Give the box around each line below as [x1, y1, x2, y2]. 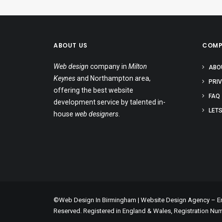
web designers [75, 110, 118, 118]
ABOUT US [54, 41, 88, 50]
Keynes [54, 74, 75, 82]
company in [89, 62, 128, 70]
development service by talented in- [54, 98, 166, 106]
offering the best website [54, 86, 133, 94]
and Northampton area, [75, 74, 151, 82]
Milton [128, 62, 147, 70]
